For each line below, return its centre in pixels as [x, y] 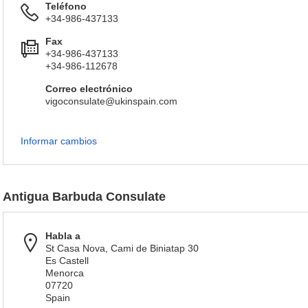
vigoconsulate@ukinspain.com [111, 101]
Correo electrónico [89, 89]
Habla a [63, 236]
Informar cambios [59, 141]
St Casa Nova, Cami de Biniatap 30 [122, 248]
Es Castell [67, 261]
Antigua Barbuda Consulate [84, 197]
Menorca [65, 273]
